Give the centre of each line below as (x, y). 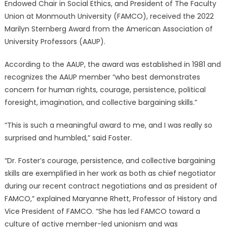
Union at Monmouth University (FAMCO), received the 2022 (109, 16)
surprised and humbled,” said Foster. (68, 138)
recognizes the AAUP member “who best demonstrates (102, 77)
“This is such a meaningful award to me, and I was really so (108, 125)
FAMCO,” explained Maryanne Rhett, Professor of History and (110, 199)
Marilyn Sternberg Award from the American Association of (108, 29)
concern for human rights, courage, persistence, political (105, 90)
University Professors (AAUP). (55, 42)
